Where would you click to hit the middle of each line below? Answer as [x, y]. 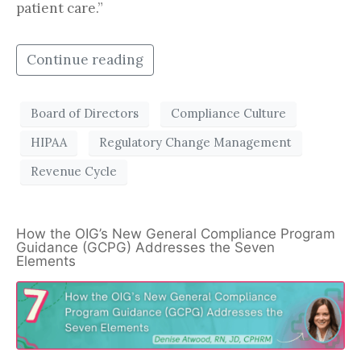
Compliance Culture [228, 114]
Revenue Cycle [74, 172]
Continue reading [85, 59]
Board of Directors [85, 114]
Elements [50, 261]
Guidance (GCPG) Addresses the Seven [145, 247]
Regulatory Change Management [195, 143]
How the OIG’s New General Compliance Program [176, 233]
